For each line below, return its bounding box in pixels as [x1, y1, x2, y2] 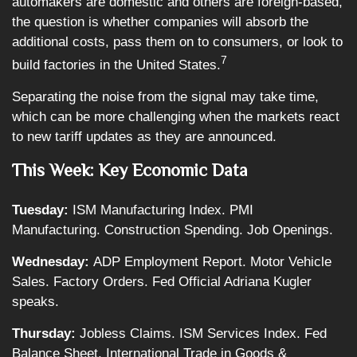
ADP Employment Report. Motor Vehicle [93, 253, 331, 269]
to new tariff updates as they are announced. [12, 128, 277, 144]
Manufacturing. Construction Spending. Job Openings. [12, 222, 333, 237]
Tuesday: [12, 202, 73, 218]
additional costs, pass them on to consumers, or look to [12, 34, 343, 49]
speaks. [12, 293, 59, 309]
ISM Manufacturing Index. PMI [73, 202, 253, 218]
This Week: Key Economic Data [12, 159, 248, 180]
